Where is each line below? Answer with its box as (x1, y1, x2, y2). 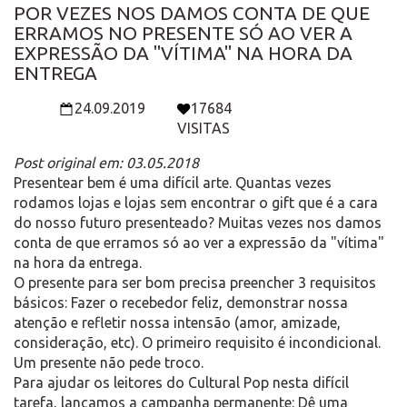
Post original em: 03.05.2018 (14, 154, 199, 172)
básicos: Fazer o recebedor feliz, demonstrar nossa (14, 294, 348, 312)
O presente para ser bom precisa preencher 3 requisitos (14, 274, 376, 292)
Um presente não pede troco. (14, 354, 203, 372)
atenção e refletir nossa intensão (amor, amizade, (14, 314, 341, 332)
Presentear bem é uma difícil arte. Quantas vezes (14, 174, 332, 192)
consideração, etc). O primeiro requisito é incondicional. (14, 334, 381, 352)
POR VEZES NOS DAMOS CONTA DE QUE (14, 3, 370, 25)
